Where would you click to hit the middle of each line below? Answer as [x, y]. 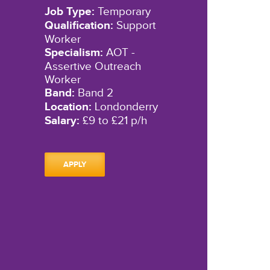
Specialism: [74, 53]
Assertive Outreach [93, 67]
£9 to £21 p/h [113, 121]
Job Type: [69, 12]
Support [134, 26]
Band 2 [94, 93]
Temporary [122, 12]
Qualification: [79, 26]
